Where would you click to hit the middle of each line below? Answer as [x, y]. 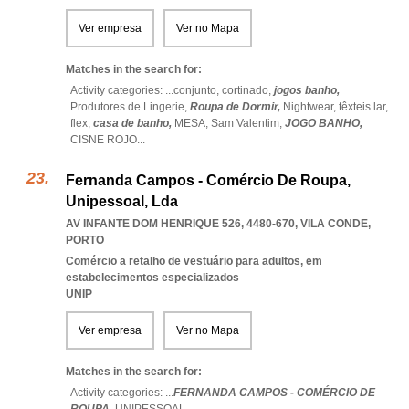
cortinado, [248, 90]
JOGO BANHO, [324, 123]
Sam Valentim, [248, 123]
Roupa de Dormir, [236, 107]
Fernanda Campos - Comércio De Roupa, [208, 180]
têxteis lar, [363, 107]
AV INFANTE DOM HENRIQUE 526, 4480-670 [180, 224]
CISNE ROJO [104, 140]
